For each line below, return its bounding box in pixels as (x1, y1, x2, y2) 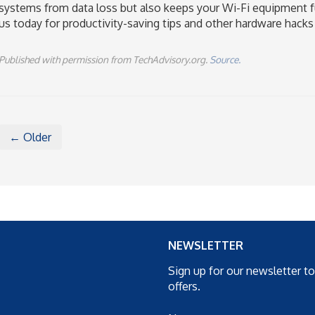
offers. (168, 279, 200, 293)
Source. (209, 53, 240, 65)
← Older (8, 130, 51, 144)
